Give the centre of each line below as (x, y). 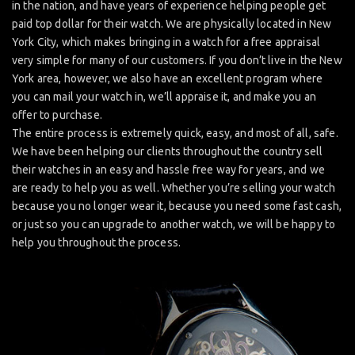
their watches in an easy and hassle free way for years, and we (168, 169)
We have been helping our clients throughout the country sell (168, 151)
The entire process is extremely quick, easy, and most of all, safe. (175, 133)
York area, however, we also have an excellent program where (168, 78)
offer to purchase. (57, 115)
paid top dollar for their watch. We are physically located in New (172, 23)
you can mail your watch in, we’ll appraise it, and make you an (164, 96)
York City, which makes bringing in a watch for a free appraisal (166, 42)
